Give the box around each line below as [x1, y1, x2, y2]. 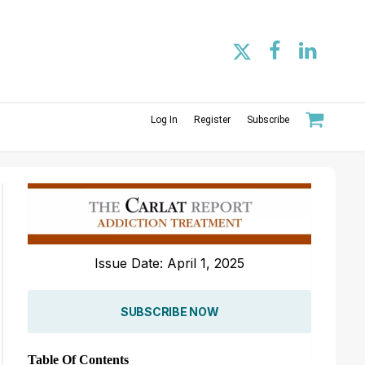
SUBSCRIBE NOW [120, 304, 219, 319]
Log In [151, 113, 178, 125]
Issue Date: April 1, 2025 [95, 254, 245, 271]
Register [194, 113, 231, 125]
